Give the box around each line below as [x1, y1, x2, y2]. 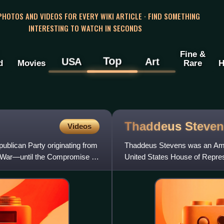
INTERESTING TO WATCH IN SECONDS [28, 22, 142, 33]
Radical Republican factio [124, 164, 207, 173]
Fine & [179, 49, 205, 59]
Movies [17, 58, 45, 68]
